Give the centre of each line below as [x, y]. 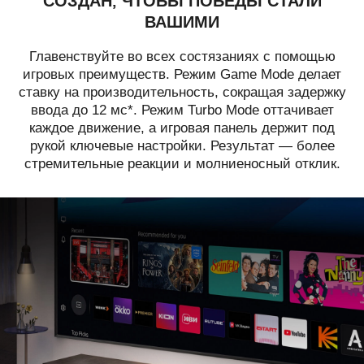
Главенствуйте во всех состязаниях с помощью [182, 57]
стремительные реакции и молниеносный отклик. [182, 164]
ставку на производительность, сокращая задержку [182, 93]
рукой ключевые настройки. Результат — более [182, 146]
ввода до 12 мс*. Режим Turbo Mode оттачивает [182, 110]
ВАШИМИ [182, 22]
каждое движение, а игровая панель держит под [182, 128]
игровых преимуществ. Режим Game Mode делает [182, 75]
